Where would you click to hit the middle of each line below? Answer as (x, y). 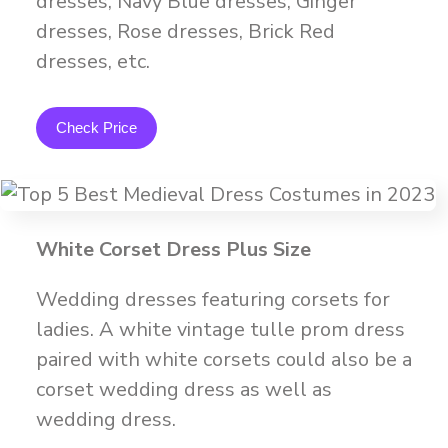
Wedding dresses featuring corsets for (212, 299)
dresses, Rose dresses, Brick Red (185, 31)
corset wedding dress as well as (183, 389)
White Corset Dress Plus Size (173, 249)
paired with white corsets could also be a (223, 359)
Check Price (96, 127)
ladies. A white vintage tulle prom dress (220, 329)
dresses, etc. (92, 61)
